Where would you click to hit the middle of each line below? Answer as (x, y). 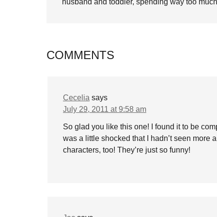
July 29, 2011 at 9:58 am (105, 109)
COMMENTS (80, 55)
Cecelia (76, 98)
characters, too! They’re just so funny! (127, 150)
